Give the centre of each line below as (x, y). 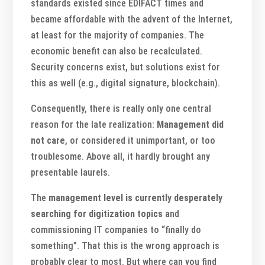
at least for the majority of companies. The (118, 35)
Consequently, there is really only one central (121, 108)
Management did (190, 124)
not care (48, 140)
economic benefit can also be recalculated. (117, 51)
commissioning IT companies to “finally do (116, 230)
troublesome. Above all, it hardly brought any (121, 156)
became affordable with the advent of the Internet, (132, 19)
